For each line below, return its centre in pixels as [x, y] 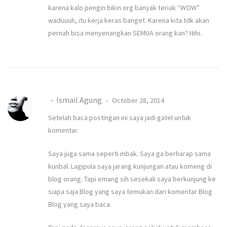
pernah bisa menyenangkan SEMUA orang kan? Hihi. [125, 33]
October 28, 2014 [137, 100]
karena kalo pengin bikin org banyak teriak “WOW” [124, 7]
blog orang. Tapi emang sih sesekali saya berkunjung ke [132, 179]
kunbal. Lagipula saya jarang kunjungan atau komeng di [130, 166]
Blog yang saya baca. [80, 204]
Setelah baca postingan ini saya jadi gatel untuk [120, 117]
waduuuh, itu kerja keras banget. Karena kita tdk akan [129, 20]
